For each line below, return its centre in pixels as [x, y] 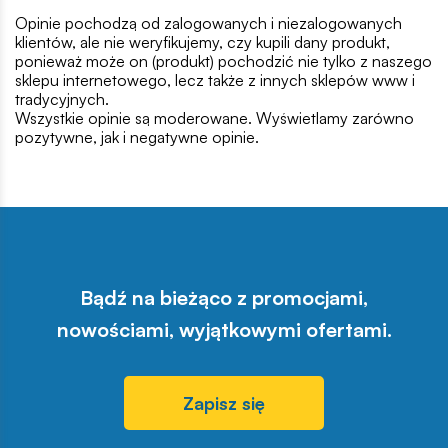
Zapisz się [224, 402]
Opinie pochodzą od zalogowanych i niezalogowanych [208, 23]
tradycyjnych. [62, 99]
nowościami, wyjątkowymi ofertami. [224, 330]
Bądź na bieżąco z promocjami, [224, 298]
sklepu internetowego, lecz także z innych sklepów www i [215, 80]
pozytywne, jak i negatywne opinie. [137, 137]
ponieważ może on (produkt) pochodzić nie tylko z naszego [223, 61]
